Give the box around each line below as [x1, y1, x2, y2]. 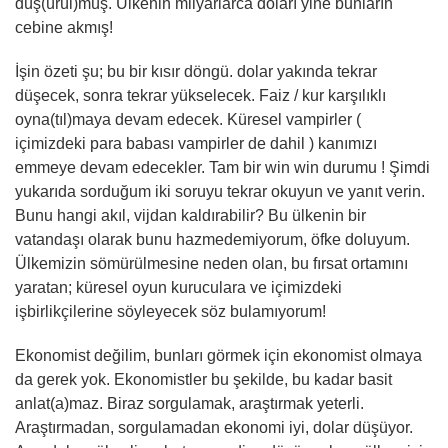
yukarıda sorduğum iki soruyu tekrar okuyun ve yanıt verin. [15, 183, 425, 200]
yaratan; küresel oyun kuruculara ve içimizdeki [15, 279, 342, 296]
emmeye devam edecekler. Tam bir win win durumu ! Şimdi [15, 159, 430, 176]
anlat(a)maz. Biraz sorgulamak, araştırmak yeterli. [15, 395, 364, 412]
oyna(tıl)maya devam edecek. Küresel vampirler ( [15, 111, 361, 128]
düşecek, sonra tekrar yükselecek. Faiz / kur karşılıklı [15, 87, 386, 104]
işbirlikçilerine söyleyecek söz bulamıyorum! [15, 303, 326, 320]
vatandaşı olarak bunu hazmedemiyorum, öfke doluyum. [15, 231, 410, 248]
